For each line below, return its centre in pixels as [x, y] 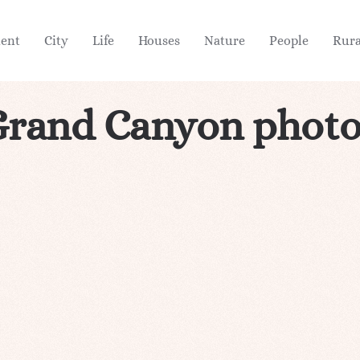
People [289, 40]
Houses [159, 40]
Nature [225, 40]
